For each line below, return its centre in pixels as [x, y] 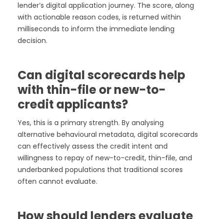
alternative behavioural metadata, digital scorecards [108, 135]
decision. [33, 41]
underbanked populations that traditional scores [100, 170]
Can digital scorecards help [101, 75]
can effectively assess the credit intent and [93, 146]
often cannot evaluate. [57, 182]
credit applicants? [73, 105]
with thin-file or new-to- [92, 90]
